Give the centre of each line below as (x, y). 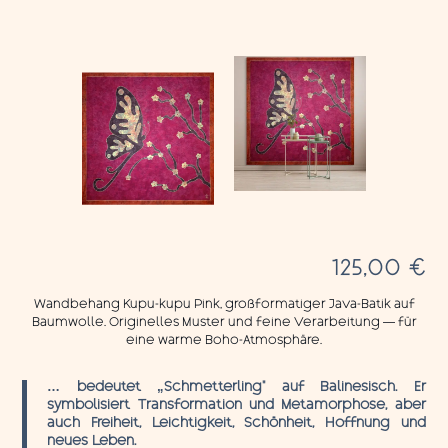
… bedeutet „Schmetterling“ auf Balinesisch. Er (236, 388)
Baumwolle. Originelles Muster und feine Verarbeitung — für (224, 322)
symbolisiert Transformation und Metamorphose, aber (236, 406)
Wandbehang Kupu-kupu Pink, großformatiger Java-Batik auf (224, 304)
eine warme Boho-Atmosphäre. (224, 340)
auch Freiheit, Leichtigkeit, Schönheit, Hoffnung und (236, 424)
